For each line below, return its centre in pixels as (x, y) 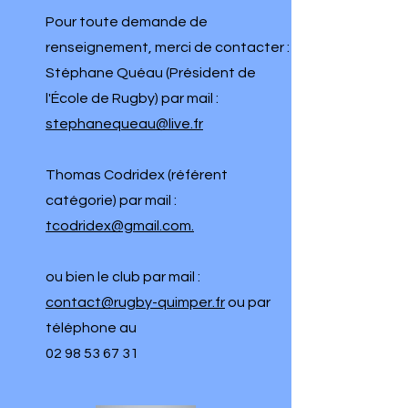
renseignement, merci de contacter (166, 47)
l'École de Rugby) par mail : (132, 98)
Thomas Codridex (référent (137, 175)
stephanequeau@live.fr (124, 124)
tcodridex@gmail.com (118, 226)
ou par (248, 302)
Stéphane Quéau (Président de (151, 73)
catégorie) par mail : (111, 200)
